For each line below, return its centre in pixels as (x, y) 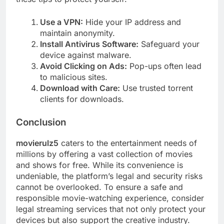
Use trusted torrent (156, 88)
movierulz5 (37, 143)
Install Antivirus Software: (89, 44)
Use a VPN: (61, 22)
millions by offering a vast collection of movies (104, 154)
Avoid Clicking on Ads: (83, 66)
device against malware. (86, 55)
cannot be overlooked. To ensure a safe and (99, 187)
